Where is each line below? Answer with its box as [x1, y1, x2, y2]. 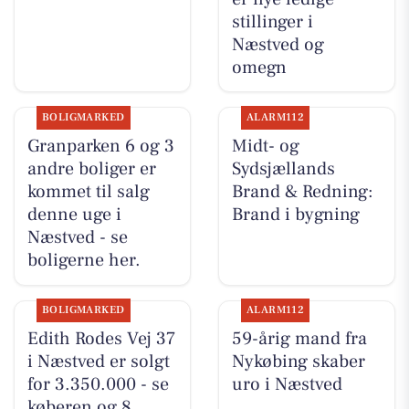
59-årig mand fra [231, 327, 367, 351]
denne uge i [26, 203, 121, 227]
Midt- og [231, 134, 299, 159]
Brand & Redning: [231, 180, 373, 204]
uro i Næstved [231, 372, 342, 397]
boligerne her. [26, 248, 141, 273]
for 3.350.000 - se [26, 372, 169, 397]
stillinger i [231, 9, 313, 34]
